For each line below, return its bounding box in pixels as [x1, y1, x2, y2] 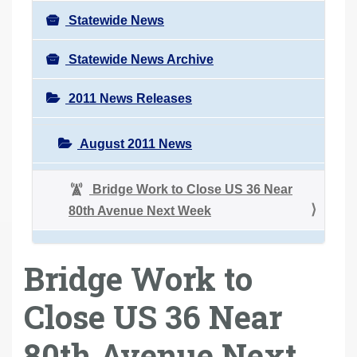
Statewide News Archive [65, 52, 214, 66]
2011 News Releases [65, 91, 192, 105]
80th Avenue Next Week [69, 203, 211, 218]
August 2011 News [77, 136, 192, 151]
